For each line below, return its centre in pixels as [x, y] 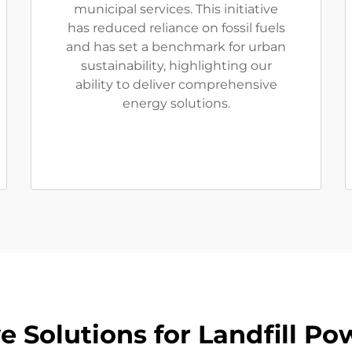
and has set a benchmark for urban [176, 47]
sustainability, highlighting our [176, 66]
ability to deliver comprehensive [176, 84]
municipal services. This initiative [176, 9]
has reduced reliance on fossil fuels [176, 28]
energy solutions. [176, 103]
